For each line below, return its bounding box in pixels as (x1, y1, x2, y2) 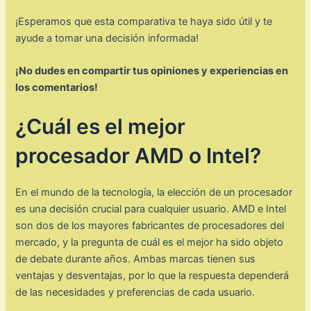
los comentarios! (15, 81, 99, 94)
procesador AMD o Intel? (15, 143, 262, 169)
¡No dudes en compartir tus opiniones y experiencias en (15, 64, 289, 77)
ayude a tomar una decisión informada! (15, 31, 199, 44)
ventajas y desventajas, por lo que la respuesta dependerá (15, 269, 289, 283)
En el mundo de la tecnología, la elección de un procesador (15, 186, 293, 199)
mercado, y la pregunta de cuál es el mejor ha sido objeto (15, 236, 284, 249)
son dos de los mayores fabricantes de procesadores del (15, 219, 285, 233)
